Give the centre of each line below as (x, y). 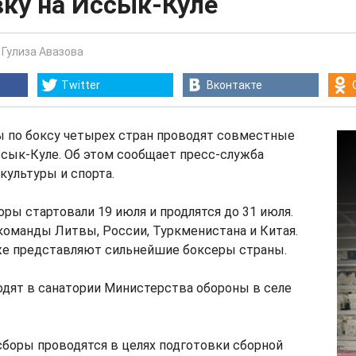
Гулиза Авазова (43, 52)
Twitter (81, 85)
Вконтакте (234, 85)
